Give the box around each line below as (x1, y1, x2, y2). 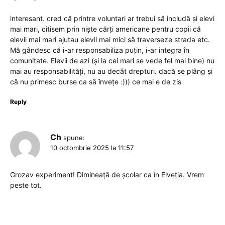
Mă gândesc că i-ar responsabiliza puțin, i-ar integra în (10, 46, 189, 55)
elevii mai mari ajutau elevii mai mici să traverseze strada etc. (10, 35, 210, 44)
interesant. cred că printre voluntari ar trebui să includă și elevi (10, 14, 214, 23)
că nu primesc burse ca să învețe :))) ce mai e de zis (10, 77, 181, 86)
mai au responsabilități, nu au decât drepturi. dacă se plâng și (10, 67, 212, 76)
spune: (63, 134, 85, 142)
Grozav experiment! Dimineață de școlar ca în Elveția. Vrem (10, 170, 204, 179)
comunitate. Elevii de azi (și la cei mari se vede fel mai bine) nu (10, 56, 214, 65)
